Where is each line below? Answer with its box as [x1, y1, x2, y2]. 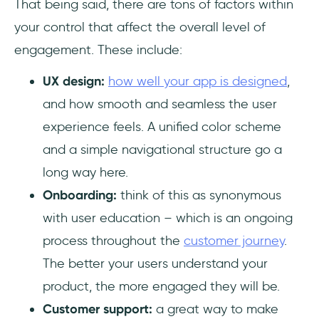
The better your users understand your [43, 255, 268, 271]
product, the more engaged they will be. [43, 278, 283, 294]
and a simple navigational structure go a [43, 141, 282, 157]
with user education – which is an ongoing [43, 209, 293, 226]
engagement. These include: [14, 41, 182, 58]
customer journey [184, 232, 284, 249]
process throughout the [43, 232, 184, 249]
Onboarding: [43, 187, 117, 203]
